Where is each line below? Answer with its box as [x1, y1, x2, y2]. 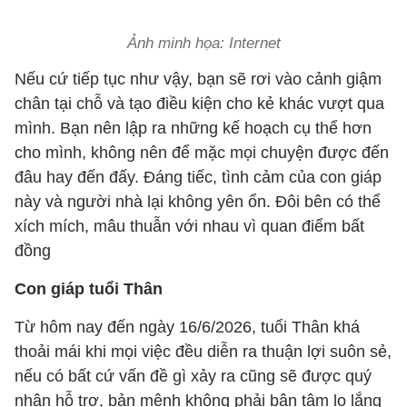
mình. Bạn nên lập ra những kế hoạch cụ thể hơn [15, 119, 372, 137]
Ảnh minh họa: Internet [126, 35, 281, 52]
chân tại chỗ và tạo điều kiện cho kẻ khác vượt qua [15, 94, 384, 113]
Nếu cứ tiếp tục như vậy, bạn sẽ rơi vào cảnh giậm [15, 70, 382, 88]
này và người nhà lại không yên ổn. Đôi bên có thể [15, 193, 381, 211]
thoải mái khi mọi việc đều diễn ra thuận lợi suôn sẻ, [15, 342, 392, 361]
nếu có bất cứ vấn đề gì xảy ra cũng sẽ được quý [15, 367, 372, 385]
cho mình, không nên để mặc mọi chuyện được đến [15, 144, 389, 162]
